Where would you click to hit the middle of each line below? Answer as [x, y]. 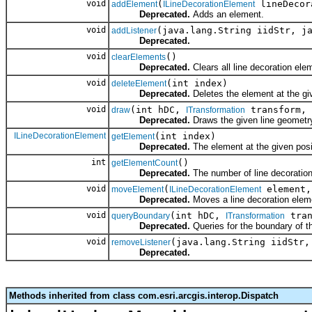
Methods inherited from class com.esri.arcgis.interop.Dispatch [144, 295]
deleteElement [139, 83]
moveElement [138, 189]
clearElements [139, 57]
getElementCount [145, 163]
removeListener [141, 242]
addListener [134, 30]
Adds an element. [227, 14]
